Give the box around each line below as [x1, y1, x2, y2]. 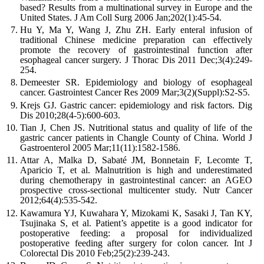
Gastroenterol [20, 143, 70, 153]
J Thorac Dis [125, 55, 175, 65]
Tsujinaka [20, 217, 56, 228]
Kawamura [20, 207, 61, 218]
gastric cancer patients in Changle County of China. [20, 133, 219, 143]
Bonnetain [151, 155, 190, 166]
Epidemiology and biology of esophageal [85, 77, 252, 88]
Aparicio [20, 165, 52, 176]
